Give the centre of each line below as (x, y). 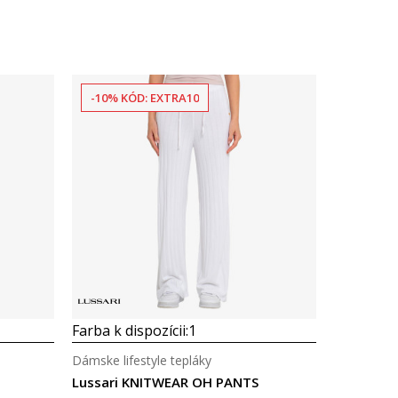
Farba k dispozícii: (130, 330)
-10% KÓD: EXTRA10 (145, 98)
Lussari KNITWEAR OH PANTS (165, 382)
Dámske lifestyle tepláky (142, 360)
